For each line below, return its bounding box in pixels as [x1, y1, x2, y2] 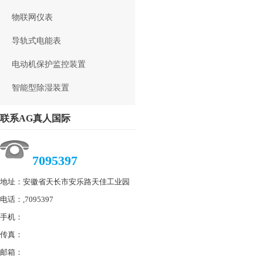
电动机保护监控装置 [12, 59, 86, 69]
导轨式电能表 [12, 36, 61, 45]
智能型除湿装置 [12, 83, 69, 92]
